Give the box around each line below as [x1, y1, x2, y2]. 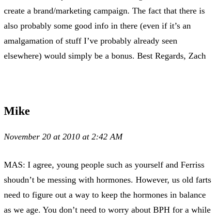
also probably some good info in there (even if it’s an [4, 20, 191, 31]
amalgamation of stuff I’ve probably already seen [4, 35, 177, 46]
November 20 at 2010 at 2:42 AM [4, 131, 123, 141]
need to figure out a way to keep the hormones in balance [4, 189, 206, 200]
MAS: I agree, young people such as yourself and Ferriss [4, 159, 204, 170]
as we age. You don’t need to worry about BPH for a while [4, 204, 211, 215]
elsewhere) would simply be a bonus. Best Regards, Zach [4, 50, 206, 61]
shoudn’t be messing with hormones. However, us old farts [4, 174, 211, 185]
